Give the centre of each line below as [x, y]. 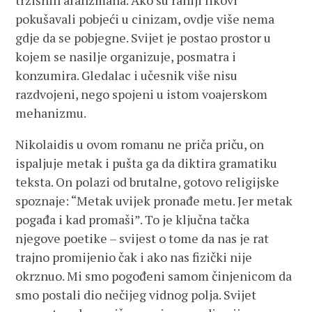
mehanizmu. [51, 113]
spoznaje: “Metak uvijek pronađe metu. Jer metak [154, 201]
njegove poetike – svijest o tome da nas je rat [142, 238]
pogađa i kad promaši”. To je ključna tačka [133, 219]
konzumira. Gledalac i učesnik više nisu [127, 75]
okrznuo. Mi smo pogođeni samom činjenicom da [154, 276]
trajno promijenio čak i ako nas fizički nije [134, 257]
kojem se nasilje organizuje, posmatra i [126, 56]
